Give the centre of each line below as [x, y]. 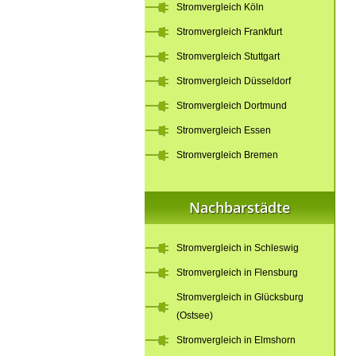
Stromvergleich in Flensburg [237, 273]
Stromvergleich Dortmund [232, 106]
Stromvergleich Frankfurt [229, 32]
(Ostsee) [195, 315]
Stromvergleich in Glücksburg [240, 297]
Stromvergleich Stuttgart [228, 56]
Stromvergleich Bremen [227, 155]
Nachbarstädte [240, 207]
